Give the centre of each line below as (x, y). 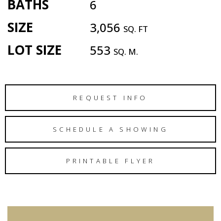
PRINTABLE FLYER (110, 161)
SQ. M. (126, 52)
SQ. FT (136, 29)
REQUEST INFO (110, 97)
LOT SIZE (35, 50)
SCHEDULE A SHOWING (110, 129)
